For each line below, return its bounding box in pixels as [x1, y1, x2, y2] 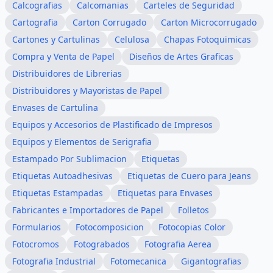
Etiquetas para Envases [118, 187, 213, 199]
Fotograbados [74, 238, 130, 250]
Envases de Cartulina [12, 102, 98, 113]
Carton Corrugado [73, 16, 146, 28]
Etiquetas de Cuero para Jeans [127, 170, 251, 182]
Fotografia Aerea [144, 238, 211, 250]
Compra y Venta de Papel [12, 51, 115, 62]
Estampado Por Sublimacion [12, 153, 127, 165]
